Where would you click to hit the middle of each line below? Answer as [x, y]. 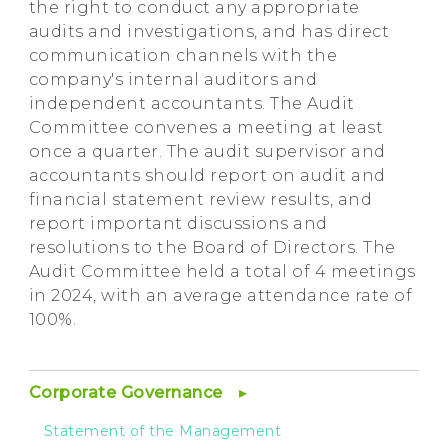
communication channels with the [183, 55]
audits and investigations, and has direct [209, 31]
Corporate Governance [128, 392]
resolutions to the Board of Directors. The [212, 247]
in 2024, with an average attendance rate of [220, 295]
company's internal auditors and [173, 79]
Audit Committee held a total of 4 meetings [222, 271]
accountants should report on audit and [207, 175]
